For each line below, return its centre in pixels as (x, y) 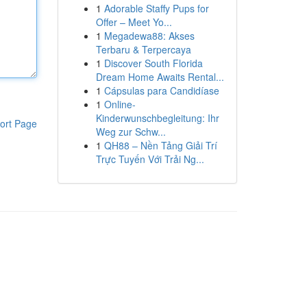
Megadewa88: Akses (149, 36)
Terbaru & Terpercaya (143, 49)
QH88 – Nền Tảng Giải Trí (160, 145)
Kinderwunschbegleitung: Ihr (157, 118)
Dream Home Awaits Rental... (160, 77)
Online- (120, 104)
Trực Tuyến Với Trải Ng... (150, 159)
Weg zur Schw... (131, 132)
